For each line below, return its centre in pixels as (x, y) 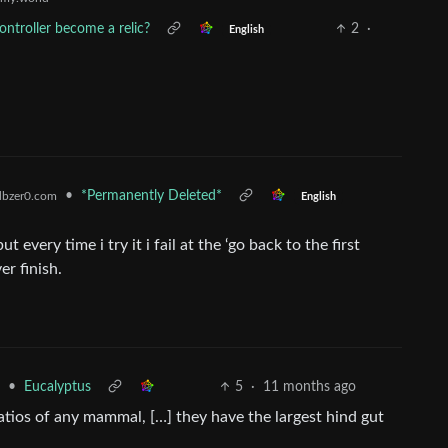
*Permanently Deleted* (151, 196)
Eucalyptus (57, 387)
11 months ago (310, 387)
